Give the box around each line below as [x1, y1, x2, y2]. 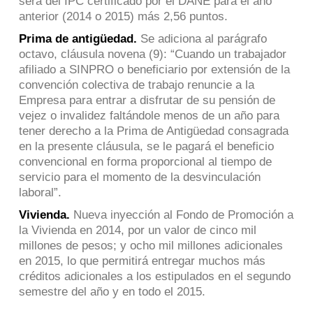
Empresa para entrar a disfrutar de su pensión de [18, 94, 275, 107]
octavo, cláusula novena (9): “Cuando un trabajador [18, 48, 286, 61]
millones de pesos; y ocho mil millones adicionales [18, 239, 283, 252]
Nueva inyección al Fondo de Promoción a [69, 208, 293, 221]
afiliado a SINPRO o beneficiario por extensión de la [18, 63, 290, 76]
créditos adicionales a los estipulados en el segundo [18, 270, 291, 283]
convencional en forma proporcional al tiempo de [18, 155, 272, 168]
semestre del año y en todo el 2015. [18, 285, 205, 298]
